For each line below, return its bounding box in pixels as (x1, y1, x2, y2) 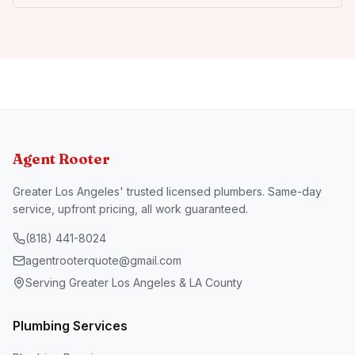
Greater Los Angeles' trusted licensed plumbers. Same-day (13, 185, 322, 198)
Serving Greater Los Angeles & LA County (25, 276, 242, 289)
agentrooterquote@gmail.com (25, 254, 181, 267)
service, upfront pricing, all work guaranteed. (13, 202, 248, 216)
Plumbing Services (13, 318, 128, 334)
